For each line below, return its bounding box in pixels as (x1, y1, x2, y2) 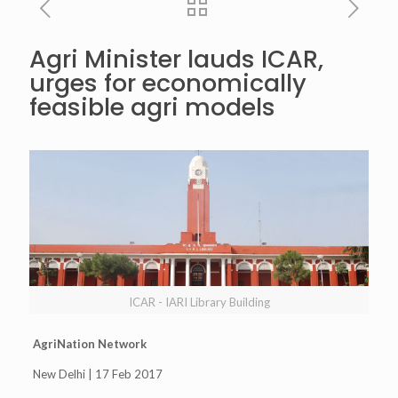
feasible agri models (29, 91, 275, 124)
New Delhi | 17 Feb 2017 (32, 367, 163, 382)
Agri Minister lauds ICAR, (29, 43, 323, 76)
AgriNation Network (32, 337, 147, 352)
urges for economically (29, 67, 306, 100)
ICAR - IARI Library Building (128, 295, 270, 310)
